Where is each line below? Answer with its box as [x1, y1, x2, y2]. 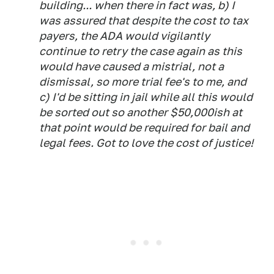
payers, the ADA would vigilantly [39, 29, 210, 42]
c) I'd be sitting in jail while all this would [39, 91, 253, 103]
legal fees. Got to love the [39, 136, 176, 149]
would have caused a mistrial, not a [39, 60, 224, 73]
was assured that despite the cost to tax [39, 14, 248, 27]
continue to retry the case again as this [39, 45, 242, 57]
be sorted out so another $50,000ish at [39, 106, 242, 119]
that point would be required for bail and [39, 121, 250, 134]
